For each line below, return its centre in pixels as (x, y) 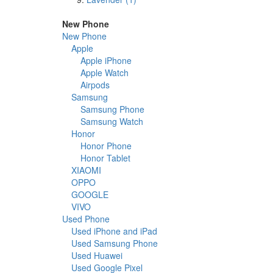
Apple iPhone (106, 61)
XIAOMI (86, 170)
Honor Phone (106, 146)
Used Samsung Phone (115, 243)
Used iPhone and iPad (114, 231)
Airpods (95, 85)
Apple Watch (105, 73)
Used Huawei (97, 256)
